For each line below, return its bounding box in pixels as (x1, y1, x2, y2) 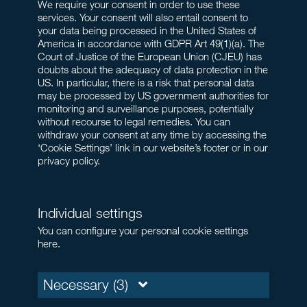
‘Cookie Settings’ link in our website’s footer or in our (38, 141, 268, 154)
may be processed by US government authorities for (38, 89, 269, 102)
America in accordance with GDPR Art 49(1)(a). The (38, 37, 265, 50)
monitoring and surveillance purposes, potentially (38, 102, 254, 115)
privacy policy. (38, 154, 100, 167)
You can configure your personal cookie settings (38, 224, 248, 237)
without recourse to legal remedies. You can (38, 115, 230, 128)
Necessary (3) (43, 276, 128, 294)
